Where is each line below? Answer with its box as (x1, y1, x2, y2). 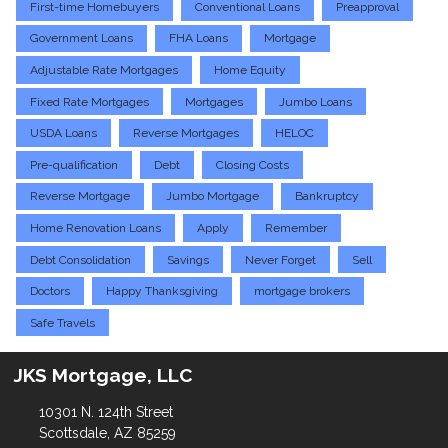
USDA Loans (30, 126, 97, 141)
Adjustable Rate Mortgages (30, 62, 178, 77)
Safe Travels (30, 315, 95, 330)
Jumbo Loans (279, 94, 352, 109)
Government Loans (30, 31, 133, 46)
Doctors (30, 284, 70, 299)
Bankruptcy (295, 189, 359, 204)
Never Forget (245, 252, 316, 267)
